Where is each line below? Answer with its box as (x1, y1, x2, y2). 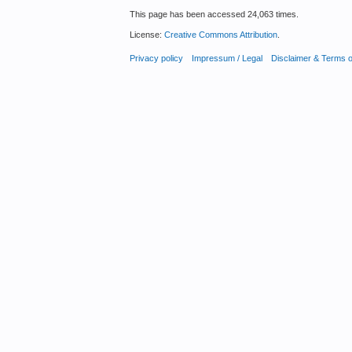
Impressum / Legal (191, 53, 262, 64)
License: (129, 30, 164, 39)
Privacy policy (129, 53, 183, 64)
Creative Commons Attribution (163, 30, 277, 39)
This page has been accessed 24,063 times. (129, 9, 299, 19)
